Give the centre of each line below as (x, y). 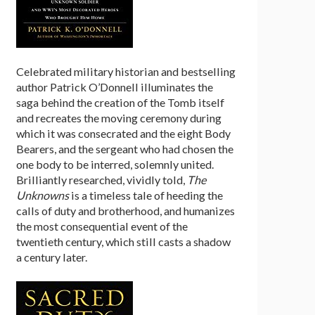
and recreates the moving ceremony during (118, 117)
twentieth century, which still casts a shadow (123, 241)
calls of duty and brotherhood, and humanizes (125, 210)
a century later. (51, 257)
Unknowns (42, 195)
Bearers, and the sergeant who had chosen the (124, 148)
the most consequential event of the (102, 226)
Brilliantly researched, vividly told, (101, 179)
